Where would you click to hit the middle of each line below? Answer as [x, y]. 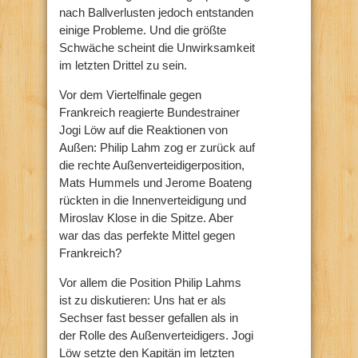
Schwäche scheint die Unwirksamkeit [157, 47]
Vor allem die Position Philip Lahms [150, 282]
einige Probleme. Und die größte [143, 30]
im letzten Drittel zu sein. [123, 65]
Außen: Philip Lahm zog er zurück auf [157, 147]
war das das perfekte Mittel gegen [147, 235]
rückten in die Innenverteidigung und [153, 200]
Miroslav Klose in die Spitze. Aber [146, 217]
